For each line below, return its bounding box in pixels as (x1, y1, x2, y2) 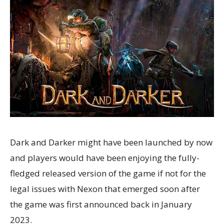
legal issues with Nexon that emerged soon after (10, 182, 200, 194)
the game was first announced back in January (10, 198, 192, 210)
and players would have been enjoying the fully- (10, 151, 199, 163)
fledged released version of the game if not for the (10, 167, 206, 179)
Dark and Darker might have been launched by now (10, 136, 212, 148)
